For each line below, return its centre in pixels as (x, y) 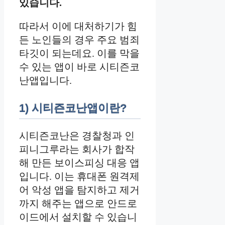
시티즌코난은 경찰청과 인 (77, 136)
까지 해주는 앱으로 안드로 (78, 204)
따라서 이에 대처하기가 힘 (78, 26)
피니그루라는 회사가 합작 (77, 149)
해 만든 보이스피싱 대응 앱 (79, 163)
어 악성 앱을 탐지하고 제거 (79, 190)
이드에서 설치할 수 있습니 (78, 217)
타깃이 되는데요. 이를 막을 (79, 53)
